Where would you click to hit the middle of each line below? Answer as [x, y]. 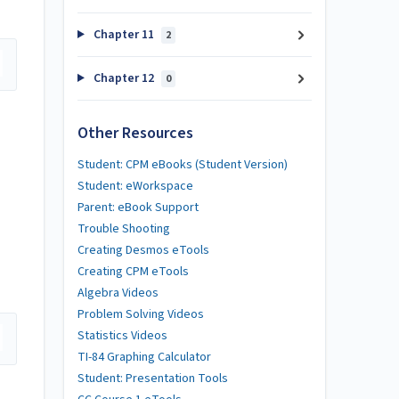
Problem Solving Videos [141, 314]
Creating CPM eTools [133, 271]
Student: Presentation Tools [153, 378]
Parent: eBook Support [138, 207]
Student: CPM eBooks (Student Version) [183, 164]
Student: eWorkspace [135, 186]
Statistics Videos [122, 335]
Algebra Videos [118, 293]
